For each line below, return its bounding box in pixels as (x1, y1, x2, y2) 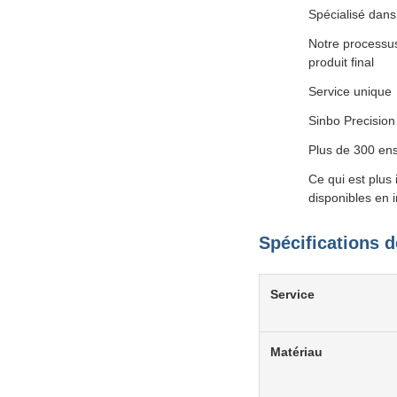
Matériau (270, 345, 323, 359)
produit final (308, 55, 374, 69)
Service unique (308, 84, 392, 98)
